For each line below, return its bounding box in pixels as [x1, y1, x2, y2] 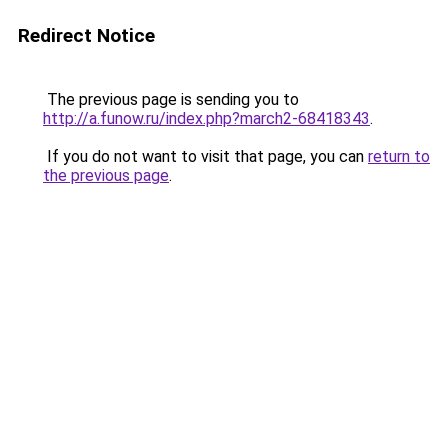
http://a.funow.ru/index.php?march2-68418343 [43, 109, 370, 128]
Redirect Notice [18, 24, 155, 47]
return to [368, 147, 430, 166]
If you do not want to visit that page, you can [43, 147, 368, 166]
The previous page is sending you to [43, 90, 299, 109]
